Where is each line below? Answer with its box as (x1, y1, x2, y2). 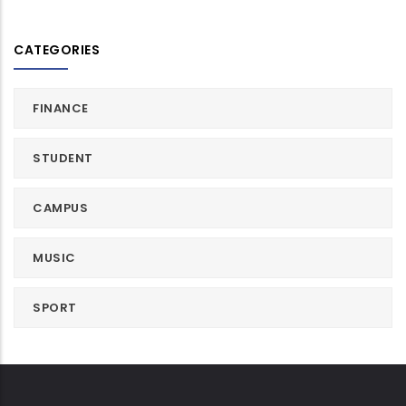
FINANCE (33, 100, 89, 118)
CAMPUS (33, 199, 88, 217)
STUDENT (33, 150, 93, 168)
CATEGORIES (14, 41, 100, 60)
